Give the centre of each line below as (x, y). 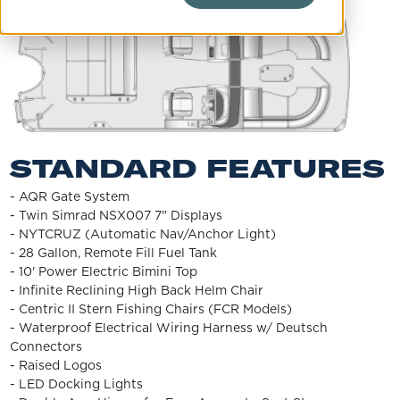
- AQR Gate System (69, 196)
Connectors (46, 346)
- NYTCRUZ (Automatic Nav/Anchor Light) (142, 233)
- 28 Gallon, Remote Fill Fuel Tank (113, 252)
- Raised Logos (55, 365)
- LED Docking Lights (76, 383)
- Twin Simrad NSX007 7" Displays (116, 215)
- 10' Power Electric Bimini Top (103, 271)
